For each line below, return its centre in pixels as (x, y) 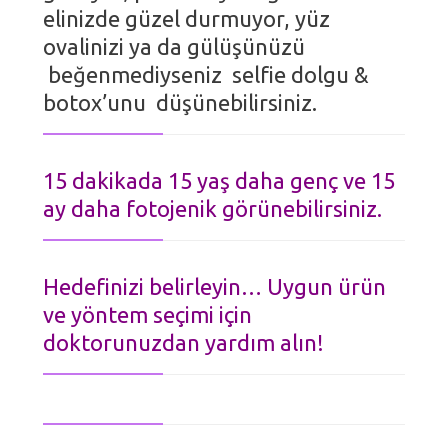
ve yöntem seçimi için (148, 315)
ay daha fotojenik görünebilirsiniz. (213, 209)
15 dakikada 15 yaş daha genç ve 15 (219, 181)
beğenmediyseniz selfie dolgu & (206, 75)
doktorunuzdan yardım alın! (184, 343)
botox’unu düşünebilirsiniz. (180, 103)
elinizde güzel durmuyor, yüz (187, 19)
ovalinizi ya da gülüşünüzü (174, 47)
